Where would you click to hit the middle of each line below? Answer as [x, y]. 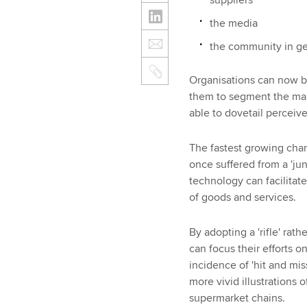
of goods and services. [242, 197]
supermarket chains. [237, 298]
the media [233, 23]
